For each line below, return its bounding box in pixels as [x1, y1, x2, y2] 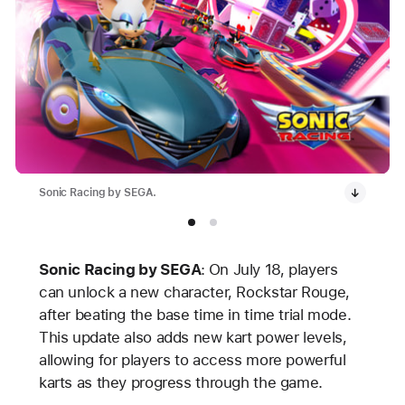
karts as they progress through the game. [38, 372, 323, 391]
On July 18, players [208, 259, 338, 278]
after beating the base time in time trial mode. [38, 305, 352, 324]
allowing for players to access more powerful [38, 350, 346, 369]
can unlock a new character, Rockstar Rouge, [38, 282, 350, 301]
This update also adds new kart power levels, [38, 327, 347, 346]
